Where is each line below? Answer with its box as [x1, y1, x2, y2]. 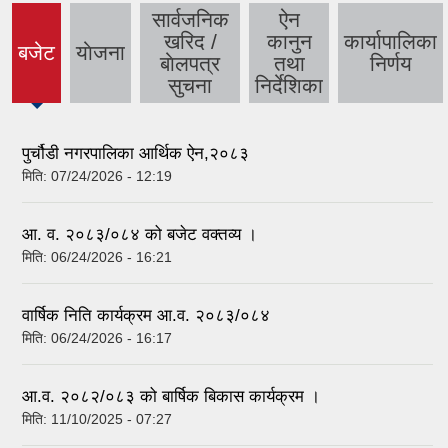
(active [4, 51, 69, 75]
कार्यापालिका [344, 30, 437, 54]
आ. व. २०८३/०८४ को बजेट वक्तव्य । [22, 224, 257, 244]
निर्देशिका [255, 74, 323, 98]
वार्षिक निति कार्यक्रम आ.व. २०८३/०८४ [22, 305, 270, 325]
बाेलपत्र [160, 52, 220, 76]
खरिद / [163, 30, 217, 54]
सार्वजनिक [151, 8, 229, 32]
